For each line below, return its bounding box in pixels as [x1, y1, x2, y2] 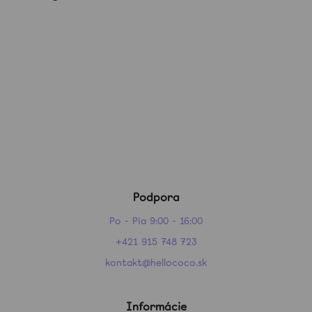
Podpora [132, 190, 180, 205]
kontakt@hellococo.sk [105, 256, 207, 269]
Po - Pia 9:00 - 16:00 [109, 214, 203, 227]
